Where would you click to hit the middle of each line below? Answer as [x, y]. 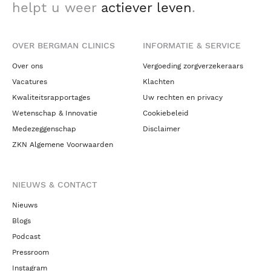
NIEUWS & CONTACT [55, 185]
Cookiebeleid [166, 113]
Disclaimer [162, 129]
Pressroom [31, 253]
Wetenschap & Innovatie [55, 113]
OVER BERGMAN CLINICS [64, 46]
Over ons [28, 66]
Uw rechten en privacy [183, 98]
